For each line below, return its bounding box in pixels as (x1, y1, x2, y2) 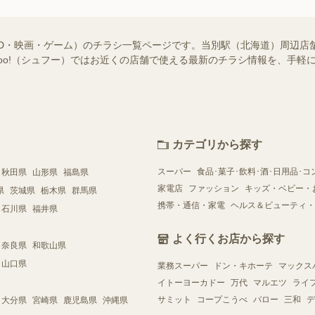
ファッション (188, 183, 239, 193)
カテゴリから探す (172, 138, 262, 150)
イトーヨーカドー (157, 277, 225, 288)
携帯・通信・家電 (157, 200, 225, 210)
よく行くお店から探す (172, 232, 285, 245)
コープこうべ (197, 294, 247, 304)
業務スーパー (157, 260, 208, 271)
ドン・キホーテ (214, 260, 273, 271)
